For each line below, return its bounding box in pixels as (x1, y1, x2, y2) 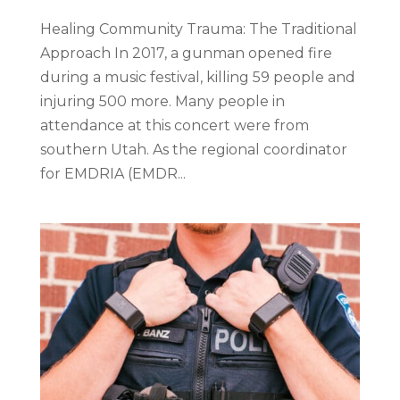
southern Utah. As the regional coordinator (39, 140, 347, 158)
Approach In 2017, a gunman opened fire (39, 44, 332, 62)
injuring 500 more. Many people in (39, 92, 285, 110)
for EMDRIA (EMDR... (39, 164, 186, 182)
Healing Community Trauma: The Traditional (39, 20, 357, 37)
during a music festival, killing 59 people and (39, 68, 355, 86)
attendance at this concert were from (39, 116, 309, 134)
